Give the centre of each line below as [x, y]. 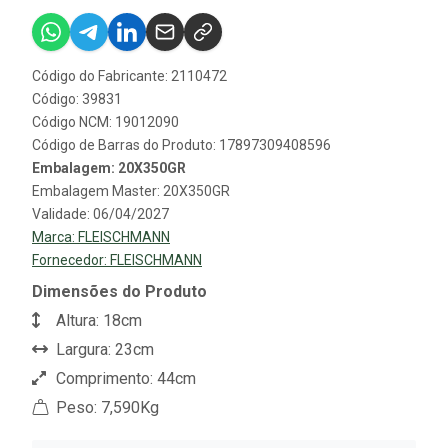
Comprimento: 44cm [124, 378]
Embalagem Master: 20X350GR [131, 190]
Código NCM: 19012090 [105, 121]
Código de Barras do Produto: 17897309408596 [181, 144]
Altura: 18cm [97, 320]
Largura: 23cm [103, 349]
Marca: [55, 236]
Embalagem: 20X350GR [109, 167]
